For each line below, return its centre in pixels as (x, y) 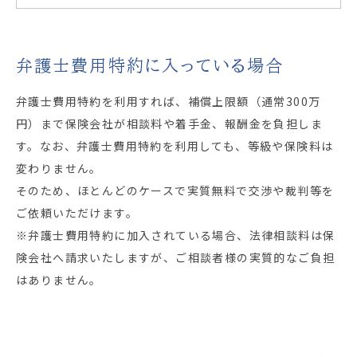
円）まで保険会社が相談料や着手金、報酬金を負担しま (169, 124)
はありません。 (59, 280)
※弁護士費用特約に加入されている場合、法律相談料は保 (176, 235)
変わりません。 (59, 168)
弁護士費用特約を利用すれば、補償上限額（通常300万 (169, 101)
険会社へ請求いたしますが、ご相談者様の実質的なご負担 (176, 257)
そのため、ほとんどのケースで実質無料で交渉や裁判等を (175, 190)
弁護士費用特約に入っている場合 (150, 66)
